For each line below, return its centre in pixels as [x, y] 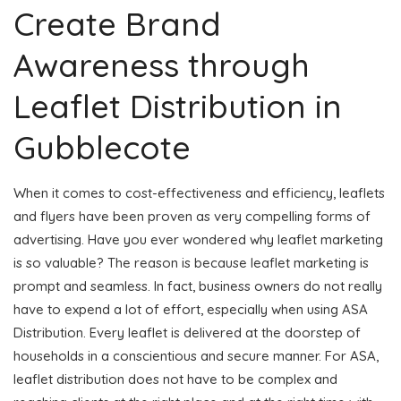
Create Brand [117, 23]
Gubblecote [102, 147]
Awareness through [162, 64]
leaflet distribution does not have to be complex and [175, 379]
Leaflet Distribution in [178, 106]
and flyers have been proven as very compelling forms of [192, 216]
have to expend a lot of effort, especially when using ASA [191, 309]
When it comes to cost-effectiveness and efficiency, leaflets [199, 192]
